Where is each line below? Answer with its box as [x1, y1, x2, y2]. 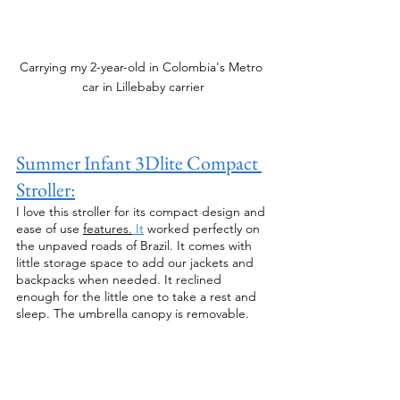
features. [83, 221, 132, 237]
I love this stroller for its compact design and [16, 204, 269, 221]
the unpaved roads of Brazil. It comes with [16, 237, 255, 254]
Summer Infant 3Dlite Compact [16, 150, 262, 177]
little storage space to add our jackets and [16, 254, 257, 271]
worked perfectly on [144, 221, 263, 237]
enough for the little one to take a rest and [16, 288, 260, 305]
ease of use [16, 221, 83, 237]
